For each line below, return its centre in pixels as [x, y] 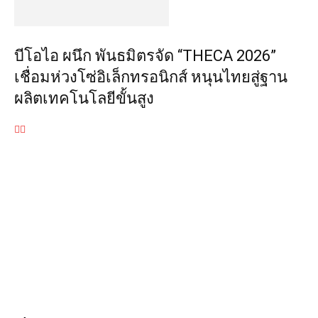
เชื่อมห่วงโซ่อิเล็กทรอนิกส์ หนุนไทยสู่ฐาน [151, 77]
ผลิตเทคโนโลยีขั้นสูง [84, 98]
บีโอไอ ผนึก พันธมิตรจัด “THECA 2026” [145, 56]
